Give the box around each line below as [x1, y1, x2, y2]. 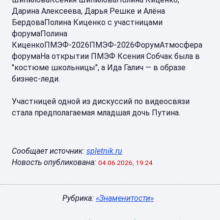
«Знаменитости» [96, 193, 154, 203]
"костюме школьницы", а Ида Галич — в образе [12, 63, 186, 72]
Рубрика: [62, 193, 96, 203]
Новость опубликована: [12, 158, 96, 167]
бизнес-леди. [12, 74, 60, 83]
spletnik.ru [86, 146, 122, 156]
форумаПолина [12, 29, 67, 38]
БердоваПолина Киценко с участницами [12, 18, 163, 27]
